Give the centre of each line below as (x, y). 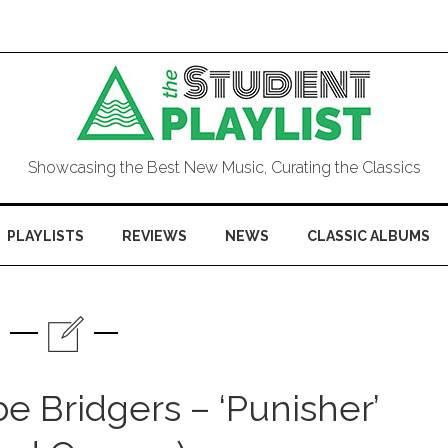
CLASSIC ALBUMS (368, 236)
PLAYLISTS (45, 236)
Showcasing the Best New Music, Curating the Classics (224, 167)
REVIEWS (154, 236)
